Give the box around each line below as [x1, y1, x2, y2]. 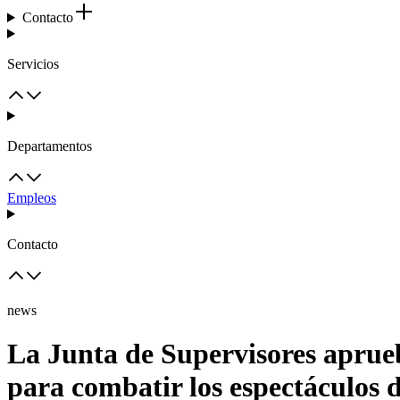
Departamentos [7, 138, 92, 154]
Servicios [7, 56, 59, 71]
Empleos [7, 190, 56, 205]
